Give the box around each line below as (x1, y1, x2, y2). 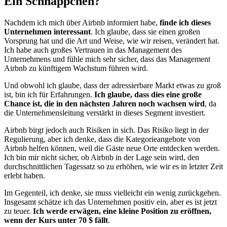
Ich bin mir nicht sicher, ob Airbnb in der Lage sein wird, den (4, 153, 199, 162)
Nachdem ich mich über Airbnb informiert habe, (4, 18, 160, 27)
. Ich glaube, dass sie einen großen (91, 27, 200, 36)
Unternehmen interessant (4, 27, 91, 36)
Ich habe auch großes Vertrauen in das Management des (4, 45, 182, 54)
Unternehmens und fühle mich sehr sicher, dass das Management (4, 54, 210, 63)
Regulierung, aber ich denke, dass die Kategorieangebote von (4, 134, 200, 143)
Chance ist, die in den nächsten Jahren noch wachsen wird (4, 99, 205, 108)
